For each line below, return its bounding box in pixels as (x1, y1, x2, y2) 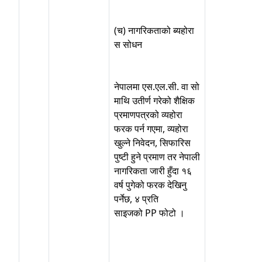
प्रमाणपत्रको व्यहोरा (114, 108, 182, 121)
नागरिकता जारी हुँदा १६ (114, 164, 192, 177)
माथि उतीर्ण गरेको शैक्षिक (114, 94, 195, 107)
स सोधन (114, 38, 142, 51)
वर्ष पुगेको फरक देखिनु (114, 178, 187, 191)
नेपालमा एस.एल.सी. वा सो (114, 80, 199, 93)
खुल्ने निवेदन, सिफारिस (114, 136, 191, 149)
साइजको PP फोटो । (114, 206, 185, 219)
